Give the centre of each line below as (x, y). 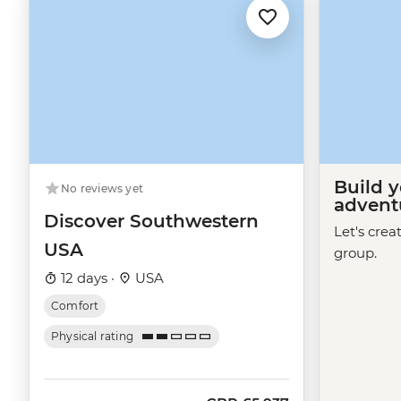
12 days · (88, 278)
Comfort (75, 306)
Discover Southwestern (151, 222)
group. (355, 253)
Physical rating (93, 337)
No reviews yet (102, 189)
